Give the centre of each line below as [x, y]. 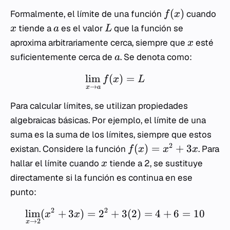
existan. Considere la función [69, 149]
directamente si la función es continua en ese [101, 177]
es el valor [82, 28]
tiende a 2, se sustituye [155, 163]
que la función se [148, 28]
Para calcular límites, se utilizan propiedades [99, 106]
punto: [23, 192]
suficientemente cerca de [62, 57]
